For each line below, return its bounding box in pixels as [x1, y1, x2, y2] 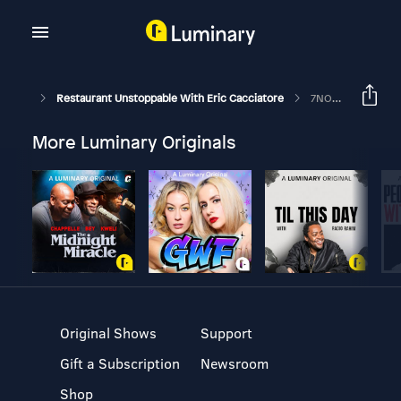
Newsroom [200, 354, 269, 372]
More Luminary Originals [31, 130, 235, 154]
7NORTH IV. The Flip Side [310, 90, 332, 106]
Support [200, 323, 252, 342]
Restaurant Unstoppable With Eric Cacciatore [55, 90, 286, 106]
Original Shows [60, 323, 158, 342]
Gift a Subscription [60, 354, 181, 372]
